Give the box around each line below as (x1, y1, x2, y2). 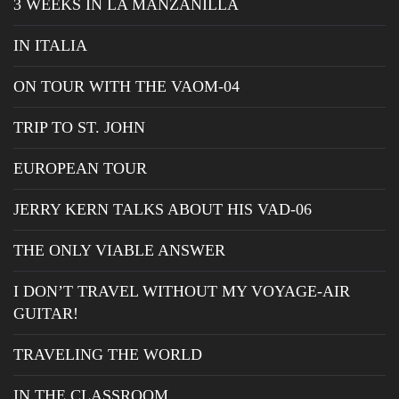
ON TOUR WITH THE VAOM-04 (13, 77, 240, 95)
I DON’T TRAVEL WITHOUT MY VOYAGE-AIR (13, 281, 350, 300)
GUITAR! (13, 304, 78, 322)
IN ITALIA (13, 36, 87, 54)
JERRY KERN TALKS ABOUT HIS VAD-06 (13, 199, 312, 218)
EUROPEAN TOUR (13, 159, 147, 177)
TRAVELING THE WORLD (13, 345, 202, 363)
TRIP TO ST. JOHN (13, 118, 145, 136)
